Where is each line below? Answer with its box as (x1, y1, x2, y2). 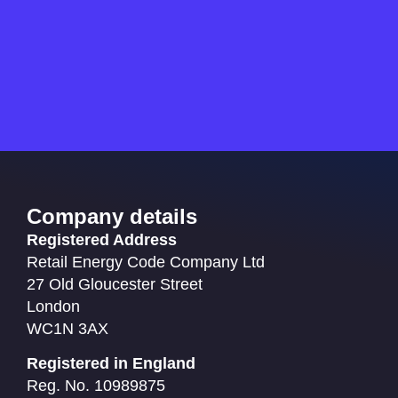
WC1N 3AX (27, 319, 108, 338)
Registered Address (27, 230, 177, 249)
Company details (27, 203, 197, 228)
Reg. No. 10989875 (27, 377, 165, 395)
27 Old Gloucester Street (27, 275, 203, 293)
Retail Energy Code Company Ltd (27, 252, 265, 271)
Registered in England (27, 354, 195, 373)
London (27, 297, 80, 315)
